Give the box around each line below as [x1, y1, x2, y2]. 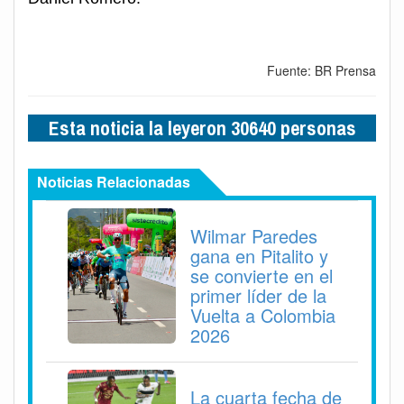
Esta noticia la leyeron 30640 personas [48, 114, 356, 142]
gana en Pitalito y [190, 242, 328, 269]
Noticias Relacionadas [37, 170, 190, 192]
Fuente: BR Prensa [267, 60, 376, 79]
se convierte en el [190, 262, 333, 289]
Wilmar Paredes [190, 222, 317, 249]
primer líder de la [190, 281, 326, 308]
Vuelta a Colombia [190, 301, 335, 328]
